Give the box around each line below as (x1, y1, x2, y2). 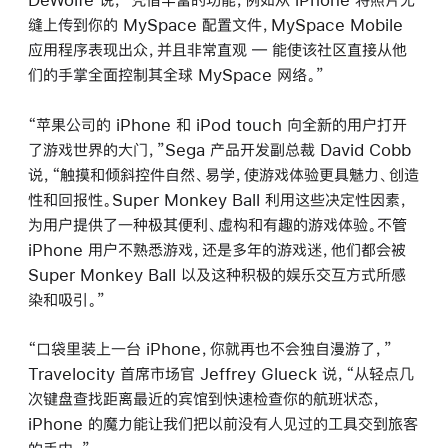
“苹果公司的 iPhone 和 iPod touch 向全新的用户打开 (28, 115, 407, 133)
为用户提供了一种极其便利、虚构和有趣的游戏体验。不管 (28, 215, 407, 233)
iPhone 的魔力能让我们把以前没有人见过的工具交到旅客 (28, 414, 418, 432)
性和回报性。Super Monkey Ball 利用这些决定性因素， (28, 190, 409, 208)
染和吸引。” (28, 290, 105, 308)
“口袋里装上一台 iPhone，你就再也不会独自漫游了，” (28, 339, 392, 357)
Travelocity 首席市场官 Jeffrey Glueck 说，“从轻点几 (28, 364, 414, 382)
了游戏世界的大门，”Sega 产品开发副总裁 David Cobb (28, 140, 411, 158)
